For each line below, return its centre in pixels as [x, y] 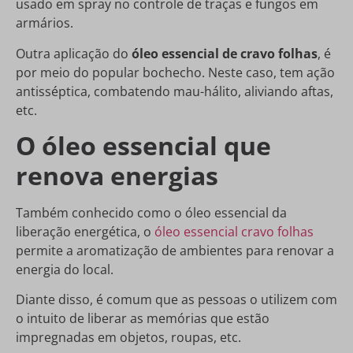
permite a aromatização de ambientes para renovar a [175, 250]
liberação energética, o [85, 231]
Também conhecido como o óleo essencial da [151, 212]
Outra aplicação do [74, 53]
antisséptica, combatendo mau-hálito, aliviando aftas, [175, 91]
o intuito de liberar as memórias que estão [143, 319]
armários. [45, 23]
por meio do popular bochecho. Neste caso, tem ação [175, 72]
